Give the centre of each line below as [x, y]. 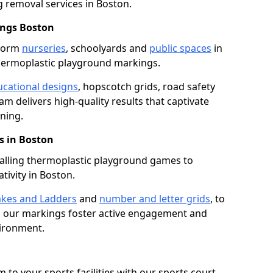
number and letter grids [155, 199]
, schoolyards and [108, 48]
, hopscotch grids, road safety [147, 87]
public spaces [180, 48]
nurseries [44, 48]
